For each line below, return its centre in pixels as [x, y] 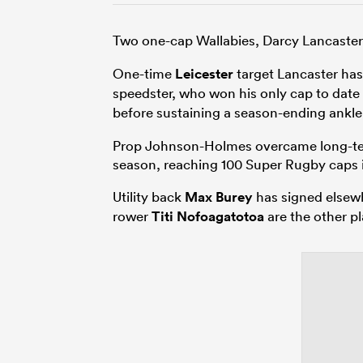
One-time [144, 74]
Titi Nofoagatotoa [208, 217]
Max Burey [219, 197]
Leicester [204, 74]
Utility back [149, 197]
